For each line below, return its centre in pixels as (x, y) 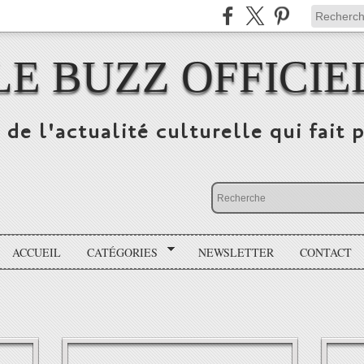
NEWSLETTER (236, 252)
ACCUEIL (37, 252)
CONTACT (325, 252)
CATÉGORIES (123, 252)
